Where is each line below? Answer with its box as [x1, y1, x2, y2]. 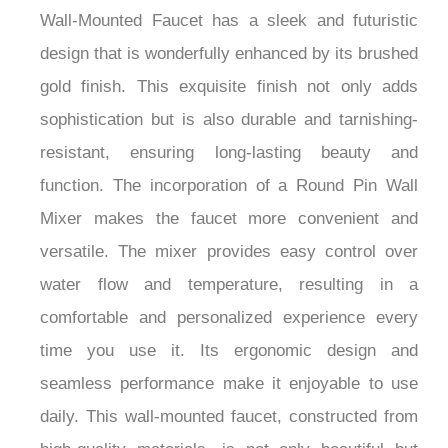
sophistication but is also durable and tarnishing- [40, 223, 418, 243]
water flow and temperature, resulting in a [40, 388, 418, 408]
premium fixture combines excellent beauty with [40, 25, 418, 45]
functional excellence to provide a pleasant [40, 58, 418, 78]
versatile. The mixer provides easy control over [40, 355, 418, 375]
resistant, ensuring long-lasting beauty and [40, 256, 418, 276]
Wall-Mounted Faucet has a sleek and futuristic [40, 124, 418, 144]
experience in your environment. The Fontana [40, 91, 418, 111]
